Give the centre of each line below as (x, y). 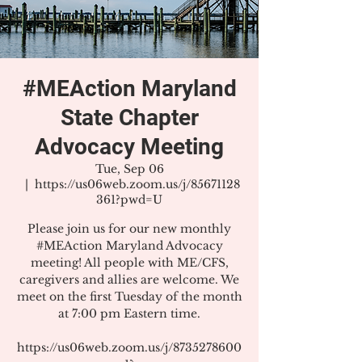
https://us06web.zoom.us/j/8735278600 (129, 347)
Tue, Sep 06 (129, 169)
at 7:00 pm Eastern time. (129, 314)
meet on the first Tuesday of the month (129, 297)
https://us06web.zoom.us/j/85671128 (137, 184)
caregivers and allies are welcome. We (129, 280)
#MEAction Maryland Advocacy (129, 246)
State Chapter (129, 118)
